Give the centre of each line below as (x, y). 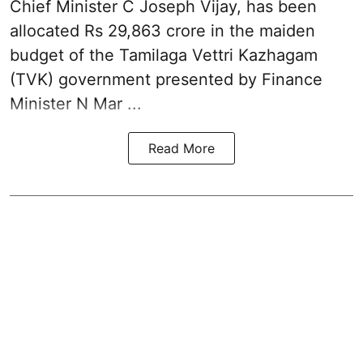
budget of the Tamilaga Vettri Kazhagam (164, 56)
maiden (287, 31)
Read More (181, 149)
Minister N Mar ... (76, 104)
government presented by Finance (190, 80)
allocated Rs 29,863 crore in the (135, 31)
